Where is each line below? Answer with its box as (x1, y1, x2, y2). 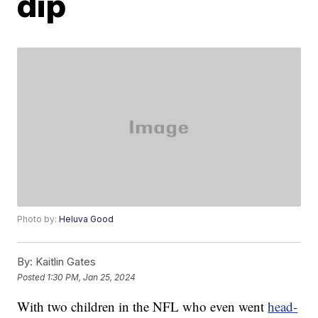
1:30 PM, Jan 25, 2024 (47, 271, 136, 283)
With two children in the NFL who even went (17, 297, 268, 316)
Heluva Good (59, 214, 114, 225)
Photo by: (17, 214, 60, 225)
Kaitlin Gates (33, 255, 97, 269)
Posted (17, 271, 48, 283)
